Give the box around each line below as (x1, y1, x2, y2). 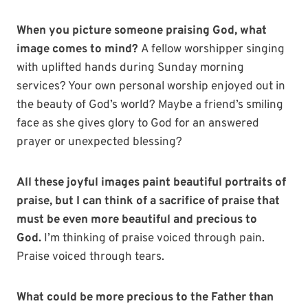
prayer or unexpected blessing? (16, 135, 182, 151)
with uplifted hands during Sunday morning (16, 60, 244, 76)
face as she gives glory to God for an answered (16, 116, 259, 132)
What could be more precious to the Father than (16, 290, 274, 306)
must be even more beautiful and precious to (16, 212, 257, 228)
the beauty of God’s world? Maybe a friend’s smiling (16, 98, 283, 113)
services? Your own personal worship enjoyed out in (16, 79, 285, 95)
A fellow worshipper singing (138, 42, 285, 58)
